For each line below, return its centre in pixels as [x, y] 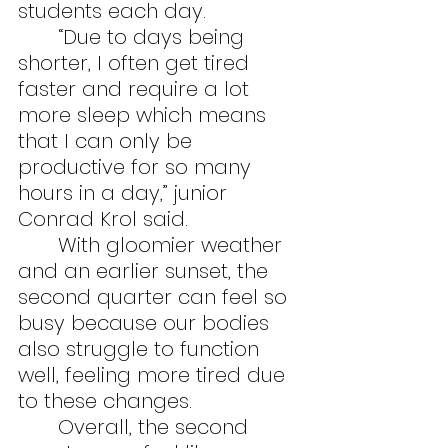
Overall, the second [38, 426]
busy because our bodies [146, 322]
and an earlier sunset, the [146, 270]
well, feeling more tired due [154, 374]
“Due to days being [38, 36]
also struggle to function [141, 348]
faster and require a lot [136, 88]
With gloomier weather [38, 244]
